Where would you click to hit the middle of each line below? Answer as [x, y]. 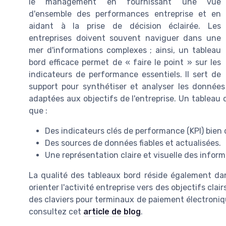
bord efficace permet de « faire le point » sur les [125, 63]
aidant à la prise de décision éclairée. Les [125, 26]
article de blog [112, 212]
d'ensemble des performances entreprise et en [125, 14]
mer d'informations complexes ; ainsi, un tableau [125, 50]
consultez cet [56, 212]
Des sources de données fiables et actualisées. [133, 143]
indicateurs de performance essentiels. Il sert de [125, 75]
